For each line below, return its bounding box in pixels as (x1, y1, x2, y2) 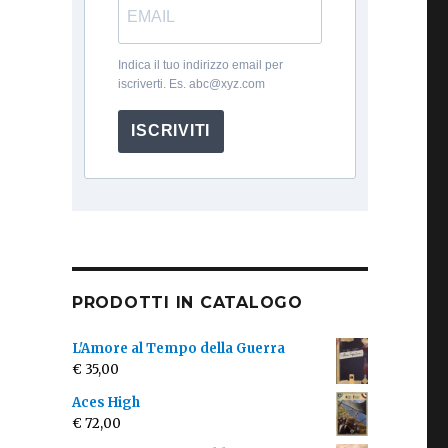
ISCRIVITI (131, 122, 211, 140)
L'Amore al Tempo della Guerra (71, 339, 285, 357)
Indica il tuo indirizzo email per (117, 57, 283, 72)
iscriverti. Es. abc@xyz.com (117, 76, 265, 91)
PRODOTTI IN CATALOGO (71, 292, 303, 312)
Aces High (71, 393, 140, 411)
